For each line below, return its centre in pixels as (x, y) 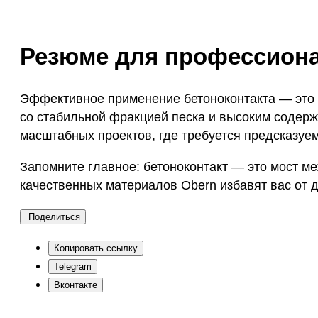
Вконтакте (76, 285)
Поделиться (54, 217)
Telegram (73, 266)
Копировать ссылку (96, 248)
